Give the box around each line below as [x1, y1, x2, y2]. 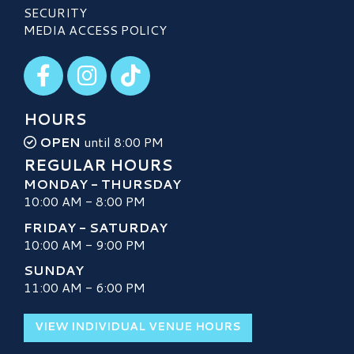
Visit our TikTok [110, 55, 205, 73]
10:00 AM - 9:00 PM [24, 235, 145, 254]
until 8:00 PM [81, 133, 164, 152]
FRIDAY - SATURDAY [24, 217, 168, 236]
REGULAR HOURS [24, 154, 172, 176]
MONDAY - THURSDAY [24, 175, 181, 194]
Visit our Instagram [66, 55, 179, 73]
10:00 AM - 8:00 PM [24, 192, 145, 211]
